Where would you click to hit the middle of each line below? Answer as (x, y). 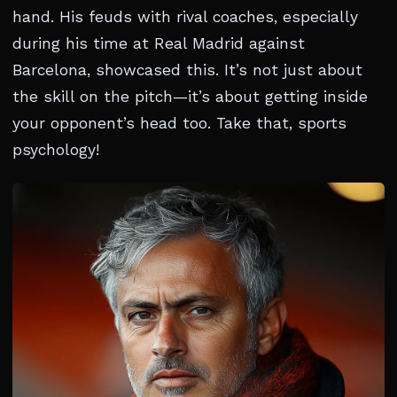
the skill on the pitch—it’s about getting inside (190, 97)
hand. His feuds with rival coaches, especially (185, 17)
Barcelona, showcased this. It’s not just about (187, 70)
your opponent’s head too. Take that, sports (179, 123)
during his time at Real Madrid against (159, 43)
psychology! (56, 150)
